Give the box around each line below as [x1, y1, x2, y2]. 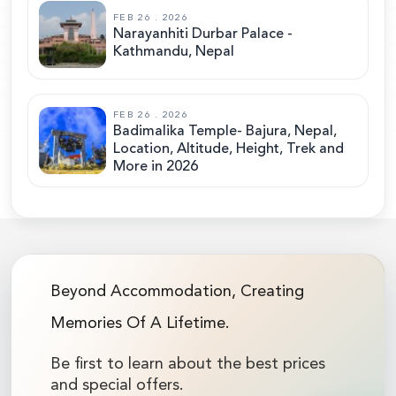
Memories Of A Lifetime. [50, 315, 230, 331]
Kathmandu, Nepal [113, 44, 234, 59]
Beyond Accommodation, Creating [50, 283, 304, 300]
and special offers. [50, 377, 184, 393]
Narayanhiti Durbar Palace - [113, 27, 293, 42]
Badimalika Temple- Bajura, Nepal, [113, 124, 337, 139]
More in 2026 [113, 159, 198, 174]
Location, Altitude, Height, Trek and [113, 141, 344, 156]
